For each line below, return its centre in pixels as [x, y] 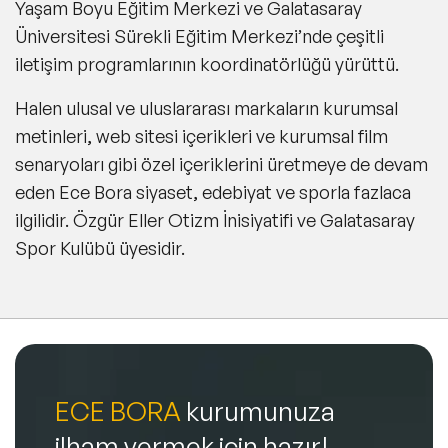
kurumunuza [258, 410]
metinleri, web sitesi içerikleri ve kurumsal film [201, 135]
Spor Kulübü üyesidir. [100, 247]
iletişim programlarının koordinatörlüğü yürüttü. [207, 63]
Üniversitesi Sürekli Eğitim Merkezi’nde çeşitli [199, 35]
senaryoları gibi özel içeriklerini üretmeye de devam [221, 163]
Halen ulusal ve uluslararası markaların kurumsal [206, 107]
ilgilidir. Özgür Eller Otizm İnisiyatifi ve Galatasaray [215, 219]
